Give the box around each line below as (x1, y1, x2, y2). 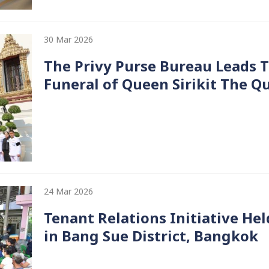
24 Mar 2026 (44, 185, 93, 198)
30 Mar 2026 (44, 33, 93, 46)
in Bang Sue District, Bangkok (44, 226, 258, 248)
